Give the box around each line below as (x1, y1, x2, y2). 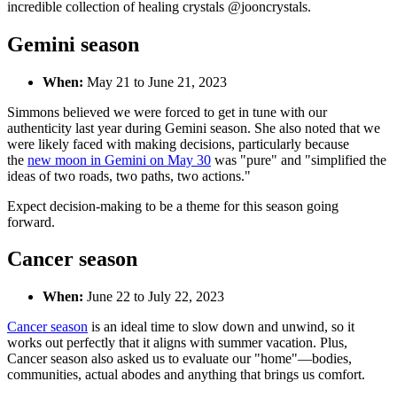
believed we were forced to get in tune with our (63, 104, 327, 120)
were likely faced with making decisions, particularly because (7, 136, 349, 152)
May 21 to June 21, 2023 (83, 74, 227, 90)
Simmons (7, 104, 59, 120)
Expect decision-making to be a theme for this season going (7, 198, 339, 214)
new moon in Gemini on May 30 (27, 152, 211, 167)
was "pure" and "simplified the (211, 152, 386, 167)
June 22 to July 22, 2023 (83, 289, 224, 305)
